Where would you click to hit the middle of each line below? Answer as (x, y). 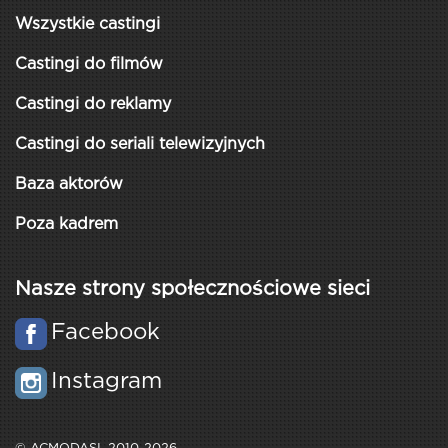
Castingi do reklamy (93, 104)
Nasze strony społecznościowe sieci (192, 289)
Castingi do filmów (89, 64)
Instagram (106, 382)
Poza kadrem (66, 224)
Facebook (105, 333)
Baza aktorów (69, 184)
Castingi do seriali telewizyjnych (140, 144)
